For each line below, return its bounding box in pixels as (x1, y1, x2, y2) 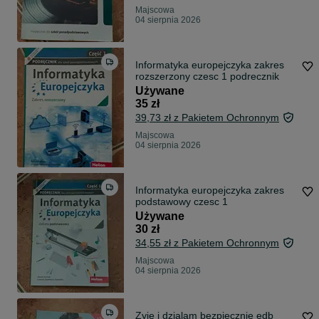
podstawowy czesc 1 (135, 196, 228, 208)
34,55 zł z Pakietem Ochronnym (135, 237, 279, 249)
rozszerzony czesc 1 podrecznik (135, 70, 279, 83)
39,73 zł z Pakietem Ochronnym (135, 112, 279, 124)
